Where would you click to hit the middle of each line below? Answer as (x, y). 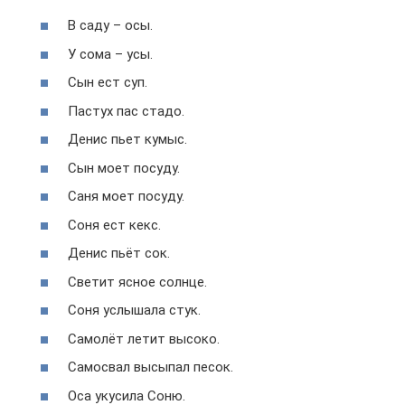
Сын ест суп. (108, 82)
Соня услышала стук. (134, 310)
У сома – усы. (110, 54)
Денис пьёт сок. (119, 253)
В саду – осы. (110, 25)
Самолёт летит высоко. (144, 339)
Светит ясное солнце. (137, 282)
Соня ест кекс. (114, 225)
